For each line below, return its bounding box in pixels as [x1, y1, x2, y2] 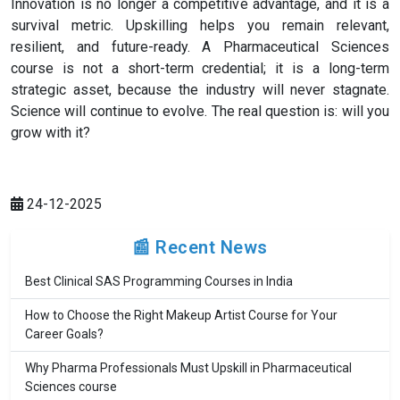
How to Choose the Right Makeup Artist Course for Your [25, 308, 337, 323]
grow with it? [11, 124, 90, 142]
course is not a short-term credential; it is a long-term [11, 60, 389, 78]
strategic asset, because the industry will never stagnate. [11, 81, 389, 99]
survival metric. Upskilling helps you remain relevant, [11, 17, 389, 35]
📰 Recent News [132, 237, 268, 259]
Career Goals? [25, 327, 104, 342]
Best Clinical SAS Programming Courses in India [25, 274, 293, 289]
